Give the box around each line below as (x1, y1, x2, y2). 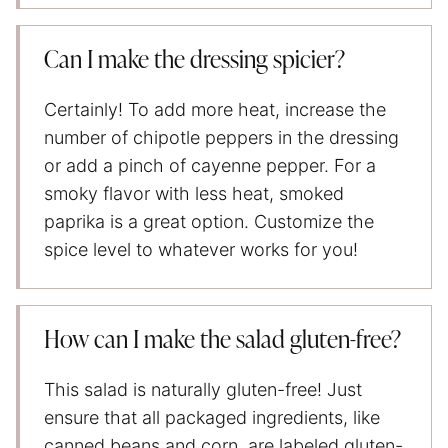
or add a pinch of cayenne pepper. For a (44, 154, 376, 176)
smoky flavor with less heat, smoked (44, 182, 344, 204)
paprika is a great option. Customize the (44, 210, 374, 232)
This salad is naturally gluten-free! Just (44, 378, 362, 400)
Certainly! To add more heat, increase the (44, 98, 386, 120)
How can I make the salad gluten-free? (44, 328, 401, 353)
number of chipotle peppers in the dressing (44, 126, 399, 148)
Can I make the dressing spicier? (44, 48, 345, 73)
